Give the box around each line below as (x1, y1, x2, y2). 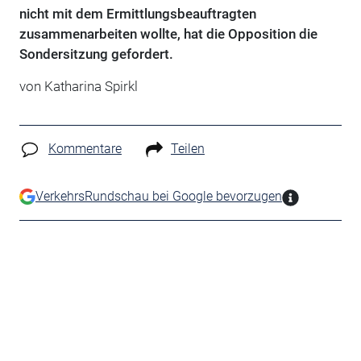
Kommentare (48, 141, 122, 156)
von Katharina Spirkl (19, 78, 138, 94)
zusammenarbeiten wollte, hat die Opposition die (19, 26, 317, 42)
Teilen (170, 141, 205, 156)
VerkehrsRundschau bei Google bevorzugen (35, 188, 282, 204)
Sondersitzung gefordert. (19, 46, 173, 62)
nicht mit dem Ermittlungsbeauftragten (19, 6, 256, 22)
